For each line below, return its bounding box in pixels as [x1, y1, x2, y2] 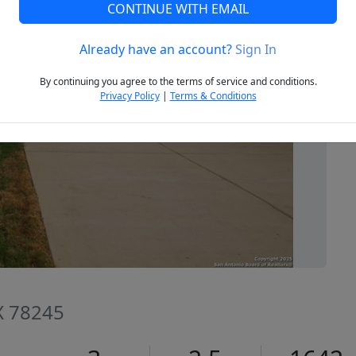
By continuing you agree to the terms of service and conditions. [39, 75, 317, 89]
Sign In [235, 41, 277, 59]
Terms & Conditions [169, 89, 257, 103]
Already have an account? [79, 41, 235, 59]
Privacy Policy [99, 89, 160, 103]
